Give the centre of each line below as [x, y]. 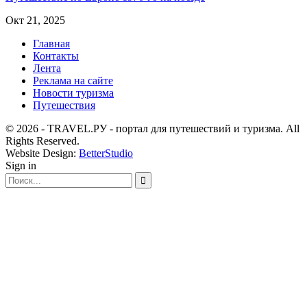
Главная [51, 43]
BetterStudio [106, 153]
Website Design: [42, 153]
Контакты [56, 56]
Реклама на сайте [73, 80]
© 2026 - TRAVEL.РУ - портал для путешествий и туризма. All [152, 128]
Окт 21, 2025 [35, 20]
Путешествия [64, 105]
